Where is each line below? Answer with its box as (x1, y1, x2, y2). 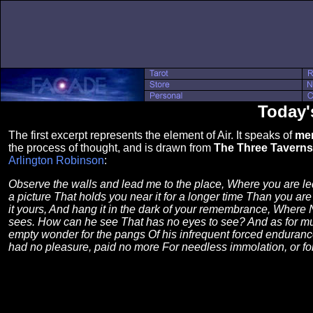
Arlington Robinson (8, 154, 104, 166)
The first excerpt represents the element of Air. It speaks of (8, 129, 295, 141)
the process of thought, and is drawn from (8, 142, 214, 154)
